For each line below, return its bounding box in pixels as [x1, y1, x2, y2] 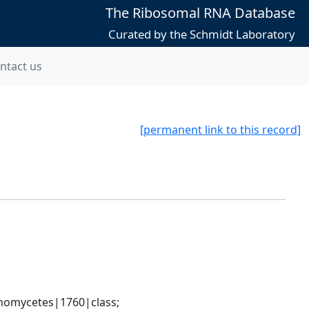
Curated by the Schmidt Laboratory [108, 26, 295, 42]
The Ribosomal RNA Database [105, 3, 295, 22]
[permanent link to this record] [140, 122, 301, 137]
